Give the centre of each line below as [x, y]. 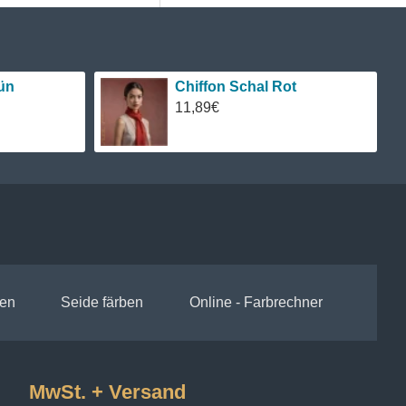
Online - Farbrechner [256, 302]
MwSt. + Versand [107, 392]
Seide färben [102, 302]
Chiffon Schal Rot [236, 87]
